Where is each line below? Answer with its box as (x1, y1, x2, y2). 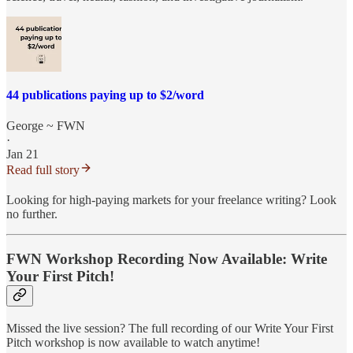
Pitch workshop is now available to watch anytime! (6, 335, 260, 349)
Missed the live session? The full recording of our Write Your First (6, 321, 333, 335)
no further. (6, 207, 58, 221)
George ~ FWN (6, 119, 85, 133)
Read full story (6, 163, 80, 177)
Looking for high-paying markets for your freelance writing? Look (6, 193, 336, 207)
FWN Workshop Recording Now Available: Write (6, 251, 327, 268)
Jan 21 (6, 147, 39, 162)
